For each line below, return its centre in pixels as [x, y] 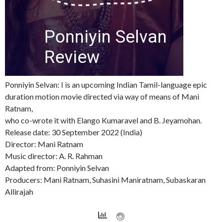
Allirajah [19, 192]
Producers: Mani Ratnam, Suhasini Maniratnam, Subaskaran [105, 180]
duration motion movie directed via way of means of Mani [102, 96]
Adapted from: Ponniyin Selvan [57, 168]
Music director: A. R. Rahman [54, 156]
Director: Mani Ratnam [44, 144]
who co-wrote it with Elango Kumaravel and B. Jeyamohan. [103, 120]
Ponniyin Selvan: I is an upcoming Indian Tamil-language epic [106, 84]
